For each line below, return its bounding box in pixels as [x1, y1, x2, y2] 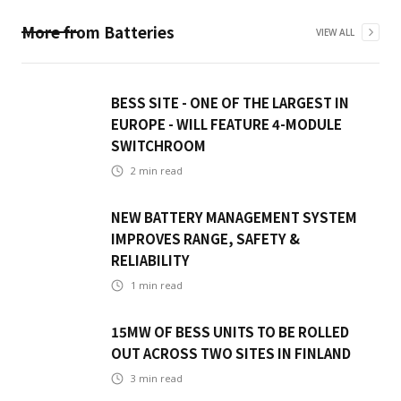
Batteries [104, 21, 175, 44]
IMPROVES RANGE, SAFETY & [111, 229, 300, 249]
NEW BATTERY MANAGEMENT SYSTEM [111, 208, 357, 227]
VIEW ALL [316, 26, 354, 39]
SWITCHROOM [111, 136, 206, 156]
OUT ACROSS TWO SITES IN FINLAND [111, 344, 351, 363]
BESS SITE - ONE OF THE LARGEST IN [111, 93, 349, 113]
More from [21, 21, 104, 44]
